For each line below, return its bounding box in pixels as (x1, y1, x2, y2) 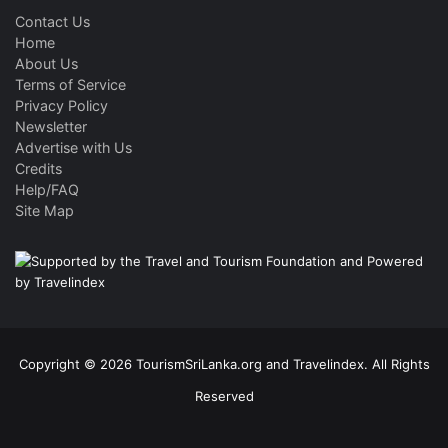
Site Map (15, 202, 74, 220)
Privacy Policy (15, 97, 108, 115)
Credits (15, 160, 62, 178)
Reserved (194, 388, 254, 405)
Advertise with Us (15, 139, 132, 157)
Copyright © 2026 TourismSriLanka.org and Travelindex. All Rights (18, 356, 430, 373)
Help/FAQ (15, 181, 79, 199)
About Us (15, 55, 78, 73)
